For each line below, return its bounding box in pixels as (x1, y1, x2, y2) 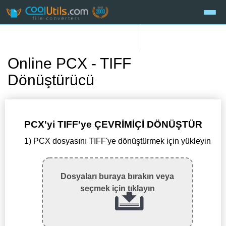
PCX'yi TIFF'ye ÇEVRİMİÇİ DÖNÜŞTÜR (24, 119, 202, 130)
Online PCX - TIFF (8, 55, 131, 72)
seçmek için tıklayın (80, 184, 155, 193)
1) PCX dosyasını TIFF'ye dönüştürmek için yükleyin (24, 137, 211, 146)
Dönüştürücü (8, 72, 94, 89)
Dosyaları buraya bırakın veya (61, 172, 175, 181)
